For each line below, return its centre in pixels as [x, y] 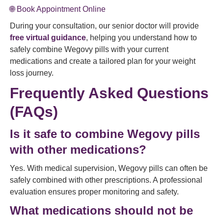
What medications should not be [101, 210]
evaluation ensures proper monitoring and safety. [94, 192]
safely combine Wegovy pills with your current [89, 49]
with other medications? [78, 150]
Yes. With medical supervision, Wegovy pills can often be [109, 168]
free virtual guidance [48, 38]
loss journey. [32, 73]
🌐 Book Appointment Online [58, 9]
